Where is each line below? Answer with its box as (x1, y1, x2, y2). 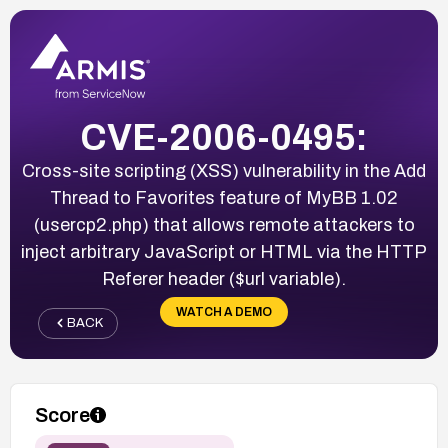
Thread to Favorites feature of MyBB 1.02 (50, 187, 398, 208)
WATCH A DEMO (176, 304, 272, 319)
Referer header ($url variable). (102, 268, 346, 289)
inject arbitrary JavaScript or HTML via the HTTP (21, 241, 427, 262)
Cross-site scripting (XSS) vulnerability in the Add (22, 160, 426, 181)
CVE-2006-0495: (80, 117, 368, 158)
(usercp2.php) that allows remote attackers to (33, 214, 415, 235)
